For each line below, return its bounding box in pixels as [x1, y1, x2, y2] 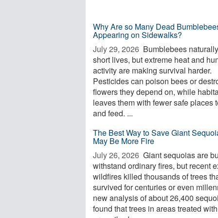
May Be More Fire [93, 135, 154, 146]
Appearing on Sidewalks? [93, 29, 182, 40]
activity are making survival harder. [93, 65, 212, 76]
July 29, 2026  [93, 43, 141, 54]
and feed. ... [93, 108, 133, 119]
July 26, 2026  [93, 149, 141, 161]
